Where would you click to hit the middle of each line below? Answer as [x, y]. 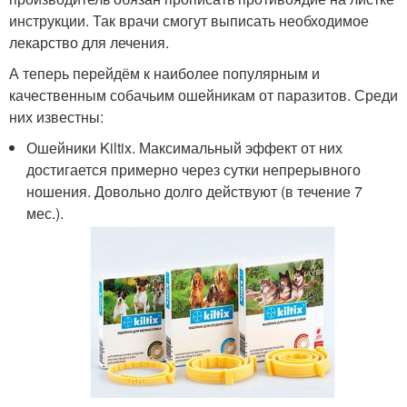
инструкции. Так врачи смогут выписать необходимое [189, 20]
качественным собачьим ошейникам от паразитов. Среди [203, 95]
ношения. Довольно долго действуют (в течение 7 [195, 191]
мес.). [45, 213]
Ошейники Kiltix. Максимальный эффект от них [185, 148]
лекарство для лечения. [89, 42]
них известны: [56, 117]
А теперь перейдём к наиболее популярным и [164, 73]
